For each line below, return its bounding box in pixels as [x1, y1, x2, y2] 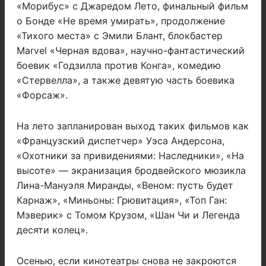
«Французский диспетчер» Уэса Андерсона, [17, 135, 224, 147]
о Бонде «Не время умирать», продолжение [17, 15, 225, 27]
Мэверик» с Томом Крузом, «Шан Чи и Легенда [17, 209, 240, 221]
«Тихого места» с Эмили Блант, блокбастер [17, 30, 223, 42]
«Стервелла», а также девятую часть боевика [17, 74, 235, 87]
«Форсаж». [17, 89, 68, 102]
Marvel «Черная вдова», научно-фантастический [17, 45, 245, 57]
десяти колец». [17, 224, 88, 236]
